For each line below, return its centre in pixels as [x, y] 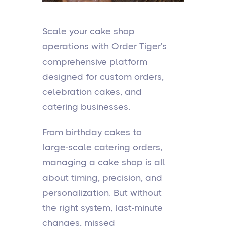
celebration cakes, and [92, 92]
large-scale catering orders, [102, 147]
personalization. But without [102, 193]
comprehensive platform [95, 62]
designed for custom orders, [103, 77]
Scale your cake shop [89, 31]
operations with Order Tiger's [105, 46]
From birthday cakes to [92, 132]
